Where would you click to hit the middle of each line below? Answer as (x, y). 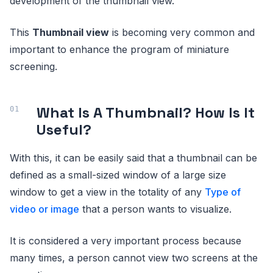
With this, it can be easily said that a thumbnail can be (133, 158)
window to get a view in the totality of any (107, 192)
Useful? (64, 129)
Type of (223, 192)
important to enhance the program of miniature (119, 49)
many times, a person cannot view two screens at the (134, 258)
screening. (34, 66)
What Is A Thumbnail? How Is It (146, 112)
